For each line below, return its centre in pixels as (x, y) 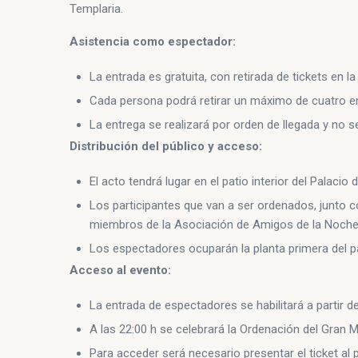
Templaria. (96, 9)
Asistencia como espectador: (153, 42)
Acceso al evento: (120, 270)
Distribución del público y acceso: (166, 147)
